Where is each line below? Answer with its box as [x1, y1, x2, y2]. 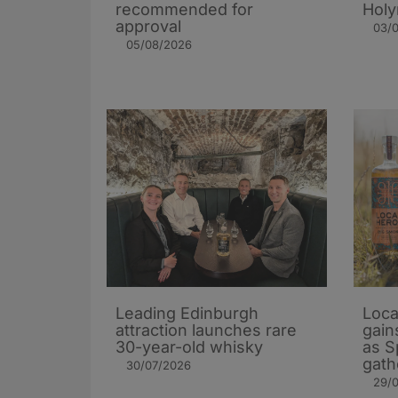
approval [115, 17, 181, 36]
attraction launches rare [115, 321, 297, 340]
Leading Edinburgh [115, 304, 259, 323]
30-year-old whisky [115, 338, 263, 357]
